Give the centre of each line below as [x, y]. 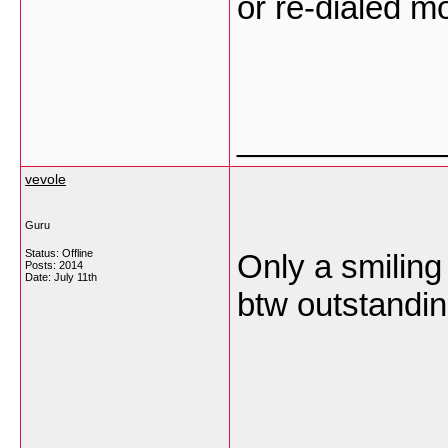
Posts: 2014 [54, 265]
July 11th [75, 277]
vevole [45, 179]
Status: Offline [59, 253]
